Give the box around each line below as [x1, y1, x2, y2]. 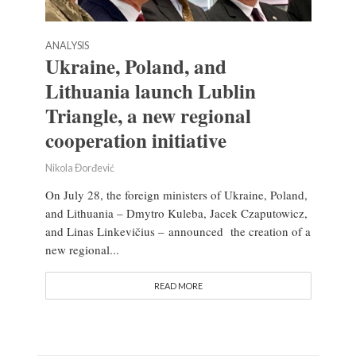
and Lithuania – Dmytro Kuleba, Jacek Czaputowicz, [44, 205, 308, 222]
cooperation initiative [44, 126, 226, 156]
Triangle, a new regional [44, 101, 251, 131]
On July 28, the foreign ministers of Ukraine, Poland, [44, 187, 308, 203]
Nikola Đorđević [44, 162, 114, 175]
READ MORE [153, 281, 203, 292]
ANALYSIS [44, 40, 89, 52]
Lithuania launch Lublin [44, 76, 256, 106]
